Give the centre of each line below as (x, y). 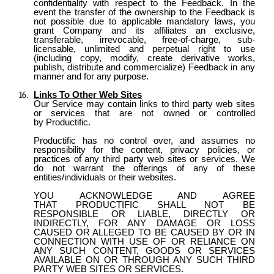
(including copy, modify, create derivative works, (144, 58)
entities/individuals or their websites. (105, 177)
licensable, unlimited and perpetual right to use (144, 49)
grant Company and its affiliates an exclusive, (144, 30)
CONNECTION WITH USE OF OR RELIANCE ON (144, 241)
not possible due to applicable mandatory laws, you (144, 21)
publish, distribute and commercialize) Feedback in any (144, 67)
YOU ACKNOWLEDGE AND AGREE (144, 195)
